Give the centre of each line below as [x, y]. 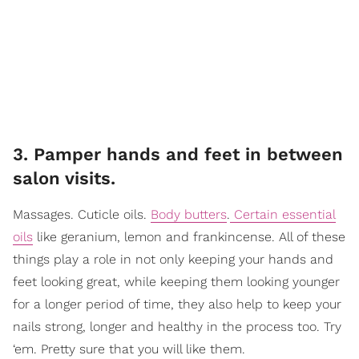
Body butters [189, 214]
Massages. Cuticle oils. [82, 214]
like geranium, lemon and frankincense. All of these [189, 236]
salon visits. [67, 178]
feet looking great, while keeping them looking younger [176, 281]
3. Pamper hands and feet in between [178, 154]
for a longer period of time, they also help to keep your [177, 304]
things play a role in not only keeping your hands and [173, 259]
